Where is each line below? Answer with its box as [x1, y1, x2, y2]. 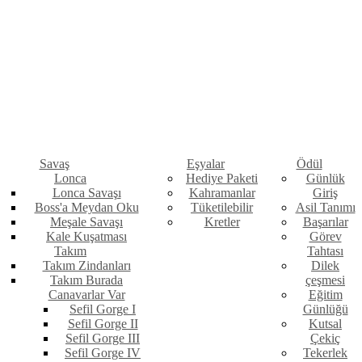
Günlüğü [302, 302, 348, 317]
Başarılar [302, 215, 348, 229]
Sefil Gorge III [65, 331, 140, 346]
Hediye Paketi [186, 171, 258, 186]
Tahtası [307, 244, 343, 259]
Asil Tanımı [295, 200, 356, 215]
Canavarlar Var [48, 288, 125, 302]
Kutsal [309, 317, 342, 331]
